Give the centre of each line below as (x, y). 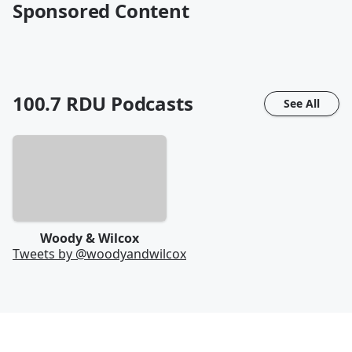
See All (302, 103)
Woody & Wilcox (90, 238)
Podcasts (150, 103)
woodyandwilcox (136, 254)
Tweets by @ (49, 254)
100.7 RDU (60, 103)
